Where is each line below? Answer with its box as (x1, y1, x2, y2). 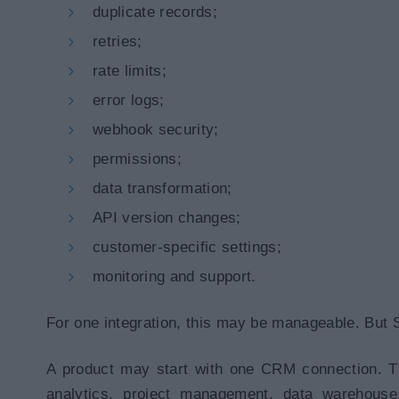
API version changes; (93, 209, 241, 226)
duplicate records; (93, 4, 218, 20)
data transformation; (93, 180, 232, 197)
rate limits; (93, 62, 167, 79)
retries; (93, 33, 142, 50)
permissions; (93, 151, 183, 167)
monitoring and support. (93, 268, 256, 285)
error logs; (93, 92, 165, 109)
